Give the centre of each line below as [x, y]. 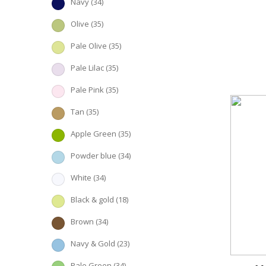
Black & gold [92, 199]
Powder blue [94, 156]
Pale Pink [87, 90]
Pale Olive [89, 46]
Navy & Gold [93, 243]
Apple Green [94, 134]
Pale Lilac [87, 68]
